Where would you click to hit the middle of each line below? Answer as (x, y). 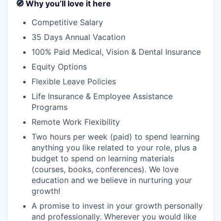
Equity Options (59, 67)
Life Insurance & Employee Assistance (102, 96)
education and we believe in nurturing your (112, 180)
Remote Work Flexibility (76, 122)
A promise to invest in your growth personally (117, 206)
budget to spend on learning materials (103, 158)
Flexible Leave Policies (74, 81)
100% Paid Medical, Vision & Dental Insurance (116, 52)
